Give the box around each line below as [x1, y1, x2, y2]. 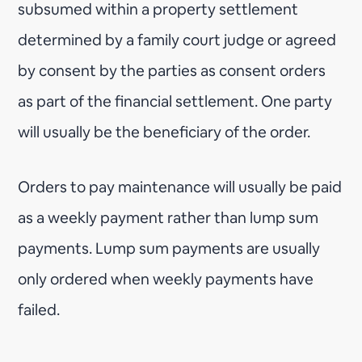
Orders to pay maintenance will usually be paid [18, 176, 343, 197]
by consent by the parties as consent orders [18, 60, 326, 81]
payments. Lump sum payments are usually [18, 238, 321, 259]
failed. [18, 299, 61, 320]
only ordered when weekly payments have [18, 268, 314, 289]
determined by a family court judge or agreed [18, 29, 337, 50]
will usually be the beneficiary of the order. [18, 121, 311, 142]
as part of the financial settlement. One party [18, 90, 333, 112]
